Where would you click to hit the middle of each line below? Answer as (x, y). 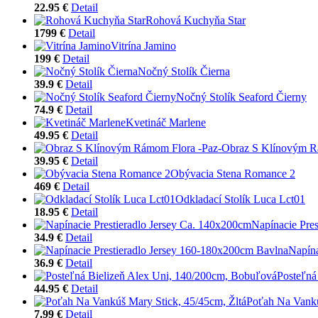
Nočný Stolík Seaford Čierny (241, 97)
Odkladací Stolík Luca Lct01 (240, 199)
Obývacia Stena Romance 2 (233, 173)
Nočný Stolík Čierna (184, 71)
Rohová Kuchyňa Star (196, 20)
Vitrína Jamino (143, 45)
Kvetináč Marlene (166, 122)
